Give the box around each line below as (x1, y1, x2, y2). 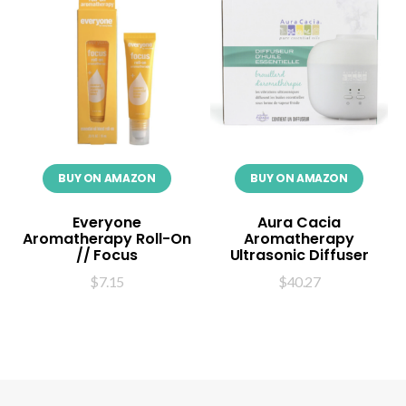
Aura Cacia (257, 211, 341, 233)
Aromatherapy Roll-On (22, 227, 191, 249)
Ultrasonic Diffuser (229, 244, 369, 266)
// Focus (75, 244, 139, 266)
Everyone (72, 211, 141, 233)
